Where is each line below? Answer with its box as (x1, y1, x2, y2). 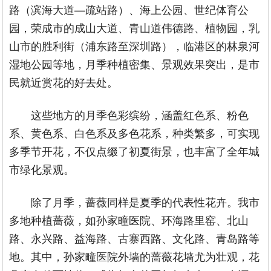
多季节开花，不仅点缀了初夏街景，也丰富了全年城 (9, 142, 260, 158)
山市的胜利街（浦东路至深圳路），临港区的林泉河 (9, 37, 260, 53)
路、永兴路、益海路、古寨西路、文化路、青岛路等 (9, 229, 260, 246)
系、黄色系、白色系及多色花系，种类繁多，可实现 (9, 124, 260, 140)
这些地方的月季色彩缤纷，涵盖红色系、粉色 (31, 106, 249, 122)
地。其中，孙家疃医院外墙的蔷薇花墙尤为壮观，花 (9, 247, 260, 264)
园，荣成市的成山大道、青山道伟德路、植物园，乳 (9, 19, 260, 35)
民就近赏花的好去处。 (9, 73, 119, 90)
